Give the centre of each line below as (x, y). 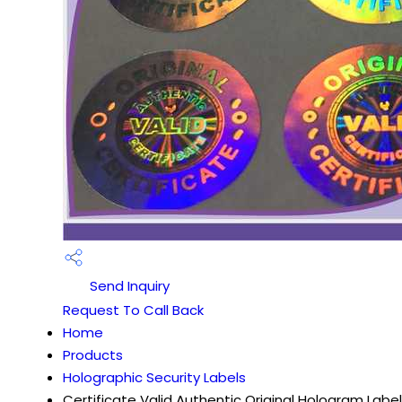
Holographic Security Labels (154, 377)
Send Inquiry (128, 286)
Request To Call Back (133, 310)
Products (93, 354)
